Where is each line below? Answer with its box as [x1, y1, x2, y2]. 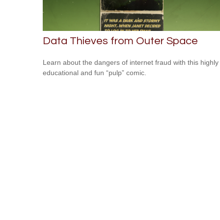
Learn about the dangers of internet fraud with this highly [43, 58, 219, 67]
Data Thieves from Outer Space [43, 35, 198, 47]
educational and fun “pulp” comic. [43, 69, 146, 77]
